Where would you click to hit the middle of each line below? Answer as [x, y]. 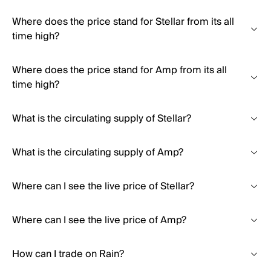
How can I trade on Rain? [68, 254]
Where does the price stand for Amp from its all [119, 70]
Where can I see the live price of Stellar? [103, 186]
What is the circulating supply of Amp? [98, 152]
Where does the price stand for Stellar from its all [123, 22]
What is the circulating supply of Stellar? [102, 119]
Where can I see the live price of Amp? [99, 220]
